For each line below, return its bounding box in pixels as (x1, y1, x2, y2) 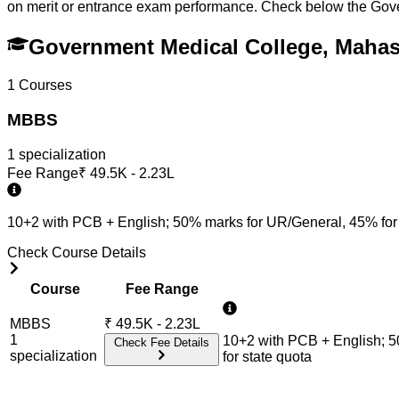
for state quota (223, 348, 312, 364)
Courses (15, 77, 72, 94)
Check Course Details (7, 244, 146, 260)
